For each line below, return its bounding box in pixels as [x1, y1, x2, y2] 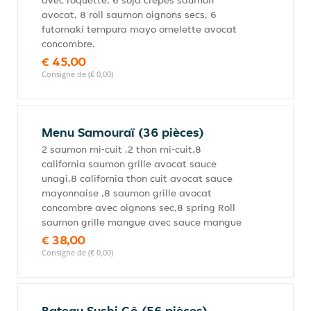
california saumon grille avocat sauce [42, 158, 217, 170]
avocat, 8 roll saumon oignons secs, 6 [42, 8, 217, 21]
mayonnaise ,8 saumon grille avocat [42, 187, 212, 199]
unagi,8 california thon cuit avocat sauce [42, 172, 233, 185]
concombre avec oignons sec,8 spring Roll [42, 201, 235, 214]
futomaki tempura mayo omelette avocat [42, 23, 237, 35]
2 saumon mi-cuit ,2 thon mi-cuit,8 [42, 143, 201, 155]
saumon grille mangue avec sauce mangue [42, 216, 242, 228]
